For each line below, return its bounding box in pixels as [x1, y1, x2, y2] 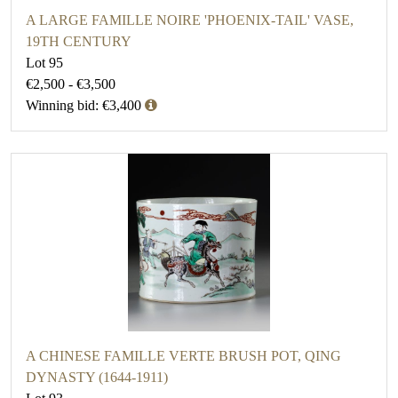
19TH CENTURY [26, 34, 131, 50]
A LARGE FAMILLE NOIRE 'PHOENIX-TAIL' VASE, [26, 12, 354, 28]
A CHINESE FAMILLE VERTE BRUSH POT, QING [26, 348, 341, 364]
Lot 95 [26, 55, 63, 71]
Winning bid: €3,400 [26, 98, 141, 114]
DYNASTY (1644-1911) [26, 370, 168, 386]
